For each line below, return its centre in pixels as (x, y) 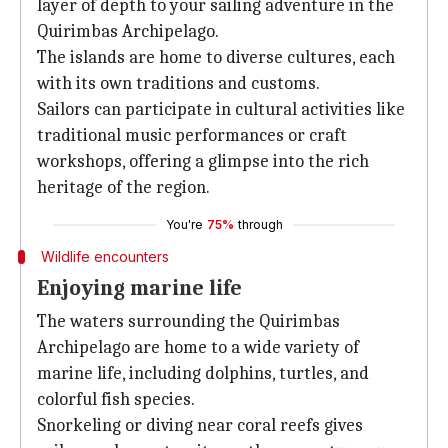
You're (184, 224)
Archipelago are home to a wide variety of (198, 347)
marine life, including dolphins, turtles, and (203, 373)
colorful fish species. (116, 399)
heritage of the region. (123, 187)
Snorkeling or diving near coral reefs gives (200, 425)
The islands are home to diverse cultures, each (216, 57)
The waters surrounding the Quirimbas (188, 321)
